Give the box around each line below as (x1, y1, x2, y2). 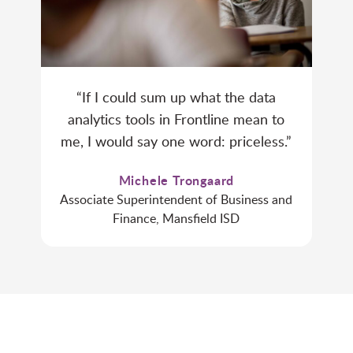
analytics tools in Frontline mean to (68, 110, 285, 129)
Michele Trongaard (118, 171, 235, 190)
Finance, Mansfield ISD (113, 210, 240, 228)
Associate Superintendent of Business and (60, 191, 293, 209)
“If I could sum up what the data (76, 87, 277, 107)
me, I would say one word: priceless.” (61, 132, 292, 151)
